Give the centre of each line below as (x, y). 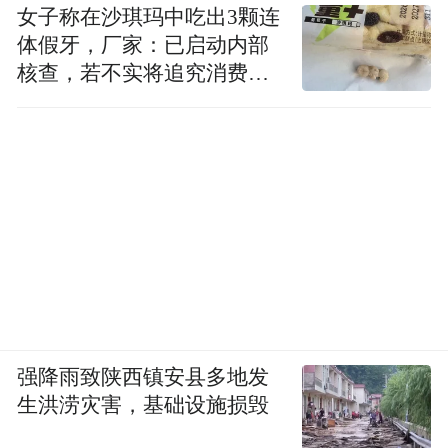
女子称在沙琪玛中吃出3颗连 (149, 16)
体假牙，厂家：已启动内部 (143, 44)
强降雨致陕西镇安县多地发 (143, 376)
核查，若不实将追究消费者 (143, 72)
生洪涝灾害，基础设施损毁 (143, 404)
